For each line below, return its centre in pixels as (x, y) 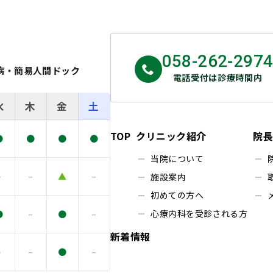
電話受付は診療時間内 (218, 77)
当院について (177, 158)
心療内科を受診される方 (199, 213)
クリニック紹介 (171, 136)
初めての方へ (177, 195)
